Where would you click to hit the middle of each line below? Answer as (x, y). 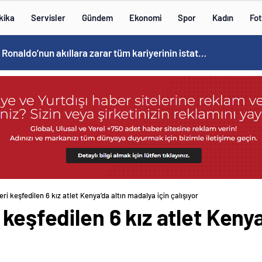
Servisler (48, 18)
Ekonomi (145, 18)
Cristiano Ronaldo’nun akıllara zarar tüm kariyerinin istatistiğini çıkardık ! (202, 53)
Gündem (97, 18)
